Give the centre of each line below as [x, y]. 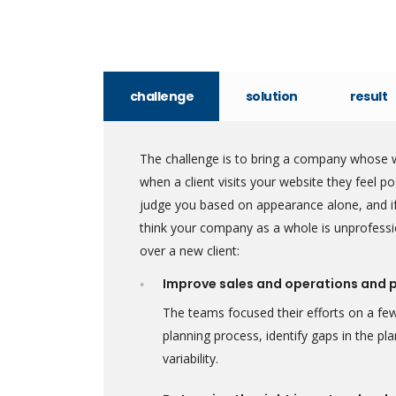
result [369, 96]
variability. [190, 358]
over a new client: [190, 251]
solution [271, 96]
